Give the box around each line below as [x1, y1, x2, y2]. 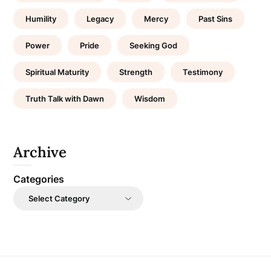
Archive [13, 142, 67, 162]
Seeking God [129, 40, 178, 50]
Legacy [87, 13, 114, 24]
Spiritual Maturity [25, 67, 90, 77]
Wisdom [134, 93, 166, 103]
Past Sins [198, 13, 233, 24]
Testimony [183, 67, 223, 77]
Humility [25, 13, 57, 24]
